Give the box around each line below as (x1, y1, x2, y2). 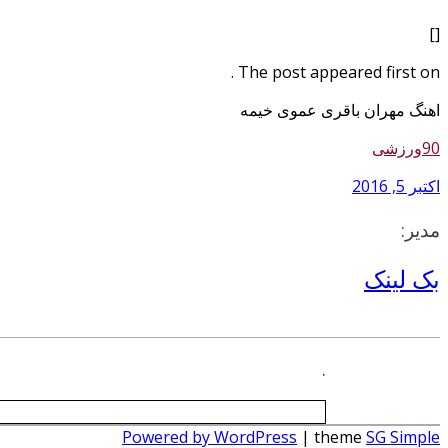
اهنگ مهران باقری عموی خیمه (240, 98, 440, 121)
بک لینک (364, 261, 440, 295)
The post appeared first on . (238, 60, 440, 83)
